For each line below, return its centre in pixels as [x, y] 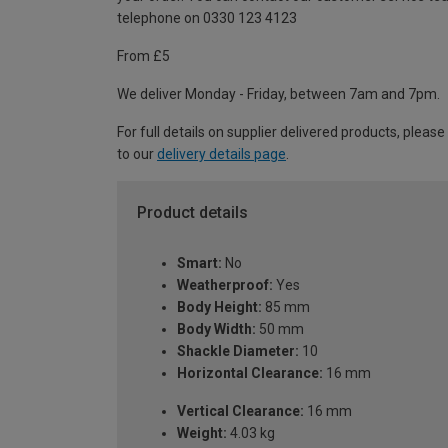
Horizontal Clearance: [250, 372]
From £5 [143, 56]
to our [137, 154]
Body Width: [216, 328]
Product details [192, 213]
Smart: [199, 262]
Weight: [202, 432]
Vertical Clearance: [240, 410]
